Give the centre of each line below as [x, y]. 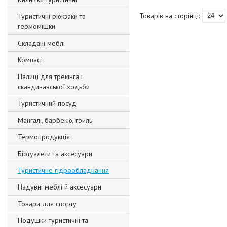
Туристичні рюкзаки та [52, 16]
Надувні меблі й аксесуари [60, 187]
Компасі [30, 60]
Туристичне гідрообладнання [63, 170]
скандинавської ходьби [54, 87]
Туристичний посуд [47, 103]
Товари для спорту [47, 204]
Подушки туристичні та [53, 220]
